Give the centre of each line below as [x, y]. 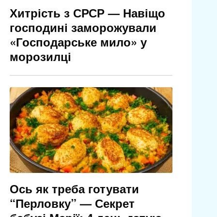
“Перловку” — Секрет [72, 203]
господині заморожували [83, 27]
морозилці [40, 56]
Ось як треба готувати [74, 189]
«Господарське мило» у [78, 42]
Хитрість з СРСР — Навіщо [87, 13]
